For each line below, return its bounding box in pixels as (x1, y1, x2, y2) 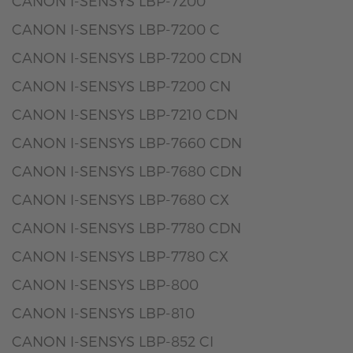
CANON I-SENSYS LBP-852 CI (12, 333, 214, 349)
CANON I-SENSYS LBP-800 (12, 276, 199, 292)
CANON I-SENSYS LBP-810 (12, 304, 195, 321)
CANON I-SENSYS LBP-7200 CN (12, 77, 231, 94)
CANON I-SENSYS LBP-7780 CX (12, 247, 229, 264)
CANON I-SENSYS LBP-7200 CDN (12, 49, 242, 65)
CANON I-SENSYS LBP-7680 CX (12, 191, 229, 207)
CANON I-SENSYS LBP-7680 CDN (12, 162, 242, 179)
